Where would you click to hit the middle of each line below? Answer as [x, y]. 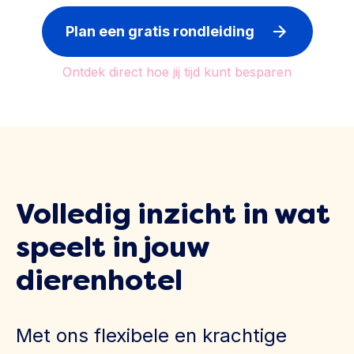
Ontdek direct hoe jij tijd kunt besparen [177, 72]
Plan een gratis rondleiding [160, 32]
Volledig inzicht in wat [173, 214]
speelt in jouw [113, 247]
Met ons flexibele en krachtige [151, 336]
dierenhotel [99, 281]
